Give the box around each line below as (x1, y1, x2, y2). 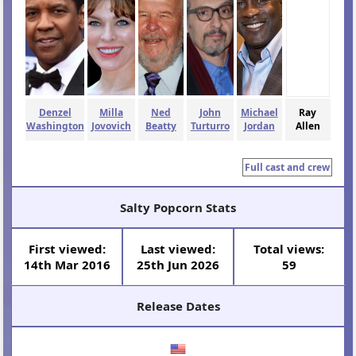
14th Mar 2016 (23, 256, 110, 273)
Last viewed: (140, 240, 215, 257)
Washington (25, 119, 84, 133)
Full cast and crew (244, 160, 330, 174)
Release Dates (136, 297, 220, 314)
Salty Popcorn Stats (120, 199, 236, 215)
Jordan (243, 119, 275, 133)
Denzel (38, 106, 72, 120)
